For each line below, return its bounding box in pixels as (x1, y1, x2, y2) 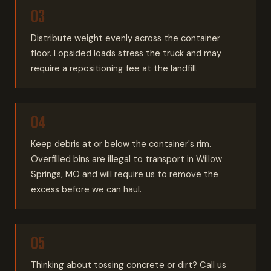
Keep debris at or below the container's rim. (31, 138, 211, 150)
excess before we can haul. (31, 183, 142, 195)
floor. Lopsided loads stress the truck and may (31, 47, 221, 59)
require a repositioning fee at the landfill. (31, 62, 198, 74)
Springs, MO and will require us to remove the (31, 168, 218, 180)
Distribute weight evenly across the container (31, 32, 220, 44)
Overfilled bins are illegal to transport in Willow (31, 153, 222, 165)
